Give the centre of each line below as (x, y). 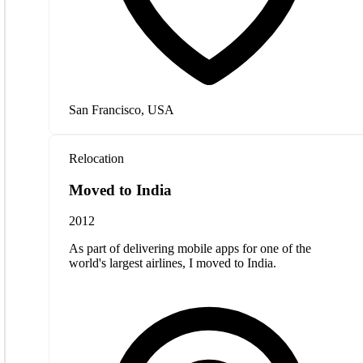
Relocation (96, 158)
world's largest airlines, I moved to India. (173, 263)
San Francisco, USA (122, 110)
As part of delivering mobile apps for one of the (190, 249)
